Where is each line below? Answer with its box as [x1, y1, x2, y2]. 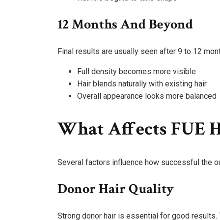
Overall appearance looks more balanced [77, 91, 217, 101]
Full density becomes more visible [77, 66, 196, 76]
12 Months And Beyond [57, 15, 193, 33]
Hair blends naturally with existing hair [77, 79, 207, 88]
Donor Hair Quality [57, 179, 174, 198]
